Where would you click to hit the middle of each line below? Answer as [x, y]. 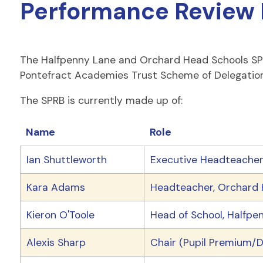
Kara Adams [55, 187]
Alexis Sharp [56, 242]
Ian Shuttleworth [66, 159]
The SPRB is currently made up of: [101, 101]
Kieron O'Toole [60, 215]
